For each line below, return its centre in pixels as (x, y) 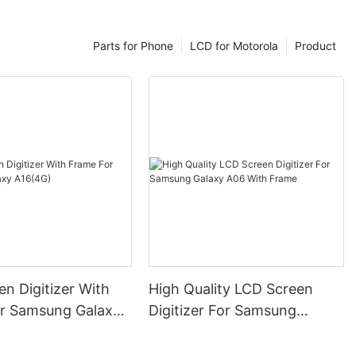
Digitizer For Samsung (223, 310)
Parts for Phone (133, 46)
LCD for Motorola (234, 46)
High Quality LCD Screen (231, 288)
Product (315, 46)
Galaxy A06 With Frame (228, 331)
